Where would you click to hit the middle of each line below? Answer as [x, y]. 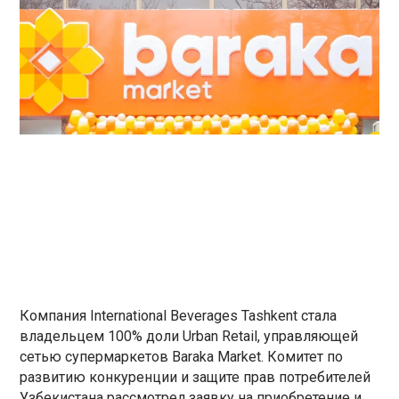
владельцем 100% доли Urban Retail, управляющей [189, 336]
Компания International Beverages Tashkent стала [179, 315]
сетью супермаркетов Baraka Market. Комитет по [182, 356]
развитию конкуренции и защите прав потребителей [195, 377]
